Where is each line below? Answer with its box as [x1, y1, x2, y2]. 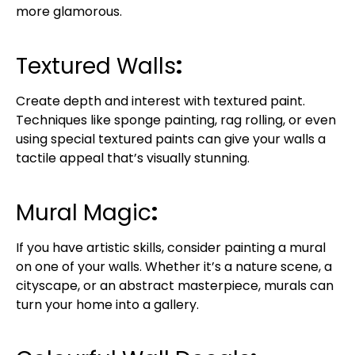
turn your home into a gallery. [16, 295, 199, 314]
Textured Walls [16, 50, 176, 82]
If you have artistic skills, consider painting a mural [16, 238, 326, 257]
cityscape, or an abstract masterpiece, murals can [16, 276, 334, 295]
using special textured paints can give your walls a [16, 129, 326, 148]
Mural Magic [16, 197, 151, 228]
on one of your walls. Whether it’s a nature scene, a [16, 257, 332, 276]
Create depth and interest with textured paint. [16, 91, 305, 110]
